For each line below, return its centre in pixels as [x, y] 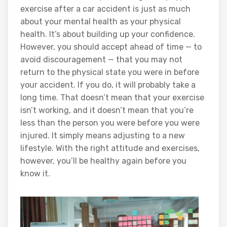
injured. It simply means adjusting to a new [103, 135]
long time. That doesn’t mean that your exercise [112, 97]
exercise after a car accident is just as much [105, 9]
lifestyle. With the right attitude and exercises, [110, 148]
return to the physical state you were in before [110, 72]
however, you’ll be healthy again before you [103, 161]
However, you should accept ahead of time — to [111, 47]
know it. [35, 173]
